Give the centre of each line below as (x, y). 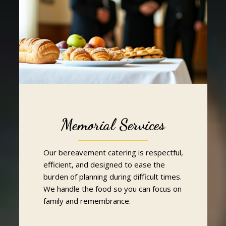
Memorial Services (113, 124)
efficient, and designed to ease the (104, 164)
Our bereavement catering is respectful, (113, 152)
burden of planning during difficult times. (112, 176)
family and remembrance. (87, 201)
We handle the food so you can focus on (112, 188)
